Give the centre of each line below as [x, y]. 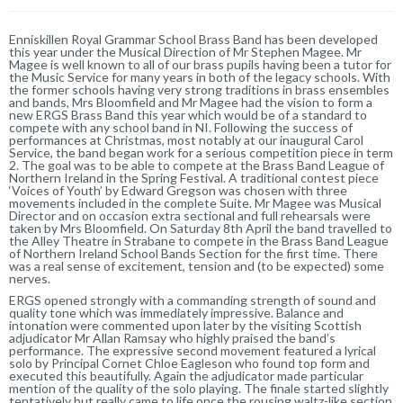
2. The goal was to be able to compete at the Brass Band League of [197, 165]
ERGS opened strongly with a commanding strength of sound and [193, 300]
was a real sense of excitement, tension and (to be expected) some [197, 265]
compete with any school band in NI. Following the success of [181, 127]
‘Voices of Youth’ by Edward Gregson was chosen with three [178, 190]
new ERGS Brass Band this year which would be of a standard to [188, 114]
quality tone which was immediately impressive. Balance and [176, 312]
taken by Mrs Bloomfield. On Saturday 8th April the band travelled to [201, 228]
